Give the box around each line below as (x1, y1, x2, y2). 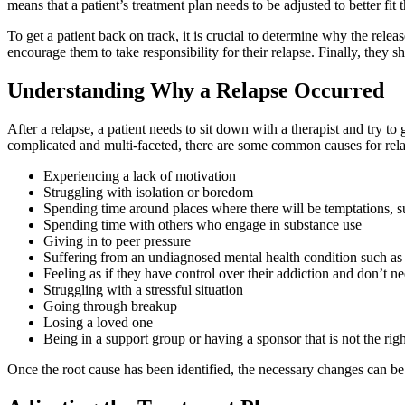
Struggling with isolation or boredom (43, 184, 253, 200)
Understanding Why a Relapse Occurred (7, 78, 384, 102)
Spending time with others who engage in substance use (43, 216, 362, 232)
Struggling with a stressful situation (43, 281, 243, 297)
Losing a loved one (43, 314, 153, 330)
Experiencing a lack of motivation (43, 167, 236, 184)
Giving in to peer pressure (43, 232, 191, 249)
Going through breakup (43, 297, 177, 314)
